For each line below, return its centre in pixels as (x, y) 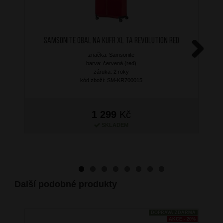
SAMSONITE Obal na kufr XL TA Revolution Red (111, 41)
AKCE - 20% (182, 219)
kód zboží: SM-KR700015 (111, 80)
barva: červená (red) (111, 63)
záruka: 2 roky (111, 71)
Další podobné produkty (65, 184)
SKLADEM (115, 125)
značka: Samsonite (111, 55)
